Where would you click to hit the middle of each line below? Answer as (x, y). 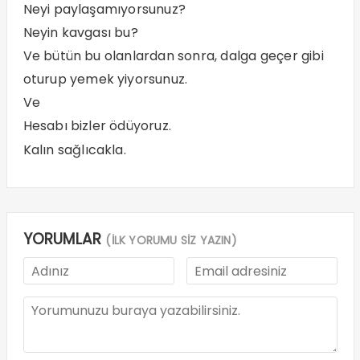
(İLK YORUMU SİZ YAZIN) (171, 240)
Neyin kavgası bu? (80, 33)
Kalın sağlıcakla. (74, 150)
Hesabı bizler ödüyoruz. (97, 126)
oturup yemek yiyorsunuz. (105, 79)
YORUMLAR (64, 239)
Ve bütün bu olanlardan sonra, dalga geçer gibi (173, 56)
